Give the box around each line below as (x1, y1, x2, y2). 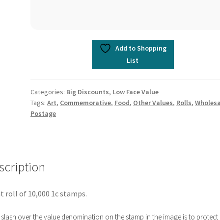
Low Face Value (112, 87, 159, 96)
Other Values (133, 98, 173, 107)
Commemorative (60, 98, 111, 107)
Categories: (30, 87, 67, 96)
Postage (30, 109, 56, 118)
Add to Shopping (115, 43, 166, 53)
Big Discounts (66, 87, 110, 96)
